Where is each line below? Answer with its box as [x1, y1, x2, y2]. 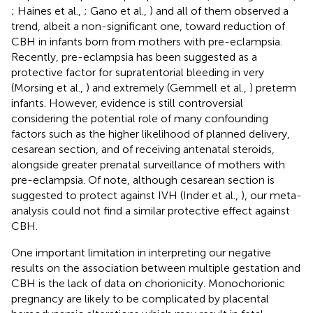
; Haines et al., [11, 3, 84, 17]
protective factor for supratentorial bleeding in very [11, 65, 264, 79]
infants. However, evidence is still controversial [11, 96, 243, 110]
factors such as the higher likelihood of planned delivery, [11, 126, 290, 140]
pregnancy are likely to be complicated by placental [11, 291, 269, 305]
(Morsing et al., [11, 80, 86, 94]
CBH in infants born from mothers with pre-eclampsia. [11, 34, 282, 48]
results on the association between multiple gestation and [11, 261, 300, 275]
